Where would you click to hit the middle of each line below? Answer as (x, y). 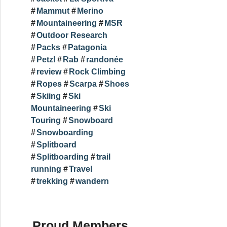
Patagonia (87, 48)
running (46, 169)
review (49, 72)
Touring (46, 121)
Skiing (49, 96)
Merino (90, 11)
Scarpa (83, 84)
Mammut (53, 11)
